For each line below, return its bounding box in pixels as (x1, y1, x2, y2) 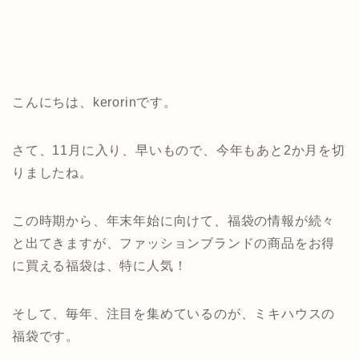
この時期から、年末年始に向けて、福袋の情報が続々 (12, 214, 336, 228)
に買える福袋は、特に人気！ (12, 259, 188, 273)
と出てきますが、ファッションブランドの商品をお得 (12, 236, 336, 251)
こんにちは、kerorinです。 (12, 95, 177, 110)
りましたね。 (12, 166, 93, 180)
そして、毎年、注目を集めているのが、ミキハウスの (12, 307, 336, 321)
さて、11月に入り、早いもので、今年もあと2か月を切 (12, 143, 345, 158)
